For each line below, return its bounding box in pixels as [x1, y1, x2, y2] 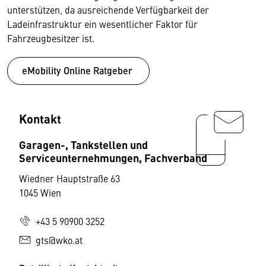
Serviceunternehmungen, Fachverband [19, 149, 207, 165]
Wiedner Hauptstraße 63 [19, 171, 120, 185]
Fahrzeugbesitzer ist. [7, 31, 94, 45]
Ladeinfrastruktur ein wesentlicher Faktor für [7, 17, 198, 30]
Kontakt [19, 109, 61, 127]
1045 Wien [19, 185, 61, 199]
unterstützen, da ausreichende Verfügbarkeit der [7, 3, 209, 16]
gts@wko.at [36, 233, 83, 246]
